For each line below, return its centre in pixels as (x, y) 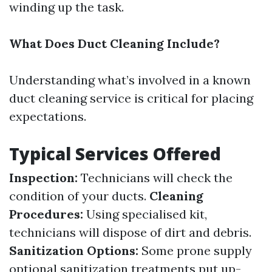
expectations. (48, 116)
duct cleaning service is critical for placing (131, 98)
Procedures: (46, 214)
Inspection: (43, 178)
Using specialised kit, (145, 214)
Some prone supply (195, 250)
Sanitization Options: (74, 250)
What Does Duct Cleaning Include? (114, 43)
